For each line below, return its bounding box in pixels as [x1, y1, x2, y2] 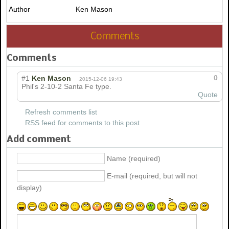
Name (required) [107, 154, 161, 163]
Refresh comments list [25, 107, 97, 116]
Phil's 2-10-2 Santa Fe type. [21, 82, 111, 90]
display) [17, 183, 42, 192]
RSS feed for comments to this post [25, 118, 140, 127]
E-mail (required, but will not [107, 172, 197, 180]
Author [9, 5, 31, 13]
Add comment [7, 134, 71, 145]
